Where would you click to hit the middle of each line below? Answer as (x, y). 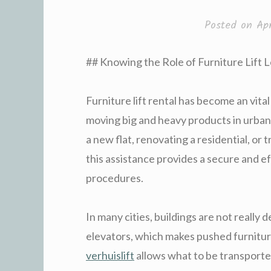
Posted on (230, 25)
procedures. (115, 178)
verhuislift (110, 255)
